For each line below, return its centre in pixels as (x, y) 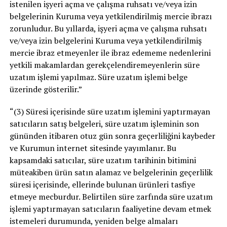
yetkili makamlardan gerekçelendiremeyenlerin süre (104, 65)
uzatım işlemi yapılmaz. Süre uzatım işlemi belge (98, 77)
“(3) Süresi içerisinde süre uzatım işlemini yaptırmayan (110, 112)
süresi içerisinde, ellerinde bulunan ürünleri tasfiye (102, 185)
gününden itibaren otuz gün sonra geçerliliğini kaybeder (112, 136)
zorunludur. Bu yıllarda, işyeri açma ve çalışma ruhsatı (108, 29)
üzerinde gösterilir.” (46, 89)
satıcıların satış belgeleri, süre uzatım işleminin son (104, 124)
